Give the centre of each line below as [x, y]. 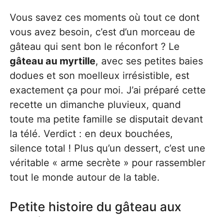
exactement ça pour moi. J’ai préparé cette [108, 90]
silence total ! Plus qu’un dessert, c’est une [108, 148]
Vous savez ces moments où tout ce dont [105, 18]
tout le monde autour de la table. [85, 178]
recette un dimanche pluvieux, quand [95, 105]
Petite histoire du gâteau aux [95, 207]
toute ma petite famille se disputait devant [106, 119]
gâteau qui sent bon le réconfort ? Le [95, 47]
